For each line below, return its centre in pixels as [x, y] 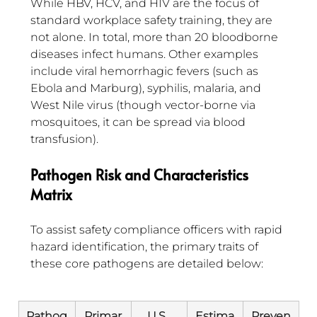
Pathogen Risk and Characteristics [141, 175]
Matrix [51, 195]
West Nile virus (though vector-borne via [144, 105]
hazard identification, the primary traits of [146, 247]
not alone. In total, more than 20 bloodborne [156, 38]
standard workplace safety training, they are [153, 21]
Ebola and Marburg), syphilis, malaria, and [147, 88]
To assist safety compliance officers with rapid [158, 230]
